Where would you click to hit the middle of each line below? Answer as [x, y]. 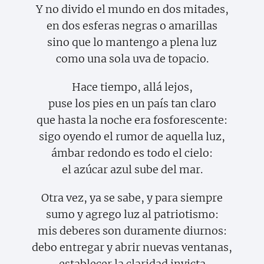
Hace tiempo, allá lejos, [132, 87]
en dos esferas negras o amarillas [132, 26]
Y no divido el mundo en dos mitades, [132, 9]
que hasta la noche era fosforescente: [132, 120]
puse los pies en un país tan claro [132, 104]
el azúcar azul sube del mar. [132, 170]
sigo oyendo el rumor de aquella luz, [132, 137]
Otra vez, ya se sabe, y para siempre [132, 198]
